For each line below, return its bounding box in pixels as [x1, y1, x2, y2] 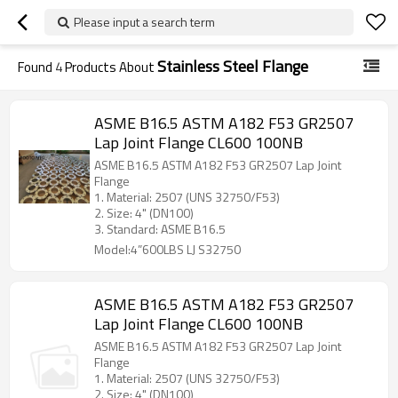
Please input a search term [74, 12, 215, 31]
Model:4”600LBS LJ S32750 [94, 240, 241, 259]
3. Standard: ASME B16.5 [94, 219, 226, 238]
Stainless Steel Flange [157, 54, 308, 78]
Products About [62, 57, 157, 77]
